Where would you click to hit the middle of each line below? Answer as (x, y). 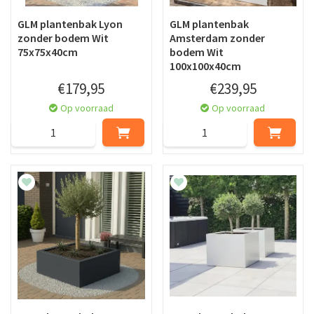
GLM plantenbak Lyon (70, 24)
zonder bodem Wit (63, 38)
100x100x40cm (205, 66)
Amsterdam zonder (217, 38)
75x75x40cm (48, 52)
